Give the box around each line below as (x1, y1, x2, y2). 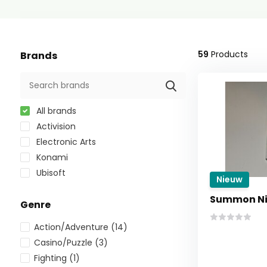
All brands (33, 105, 76, 117)
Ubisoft (33, 167, 66, 179)
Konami (33, 151, 68, 163)
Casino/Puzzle (33, 237, 95, 249)
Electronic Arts (33, 136, 96, 148)
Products (208, 48, 248, 60)
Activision (33, 120, 76, 132)
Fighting (33, 252, 69, 264)
